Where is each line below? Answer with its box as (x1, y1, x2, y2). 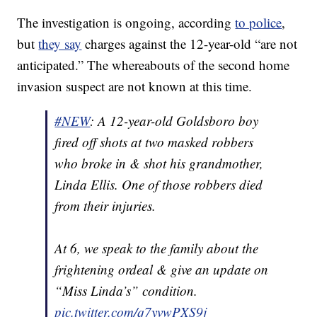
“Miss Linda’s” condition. (54, 282, 198, 300)
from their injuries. (54, 197, 156, 215)
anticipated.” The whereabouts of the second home (17, 56, 290, 74)
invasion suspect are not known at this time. (17, 77, 253, 96)
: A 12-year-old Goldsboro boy (90, 112, 259, 130)
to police (235, 13, 282, 32)
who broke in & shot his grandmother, (54, 154, 264, 173)
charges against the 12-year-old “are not (81, 35, 298, 53)
